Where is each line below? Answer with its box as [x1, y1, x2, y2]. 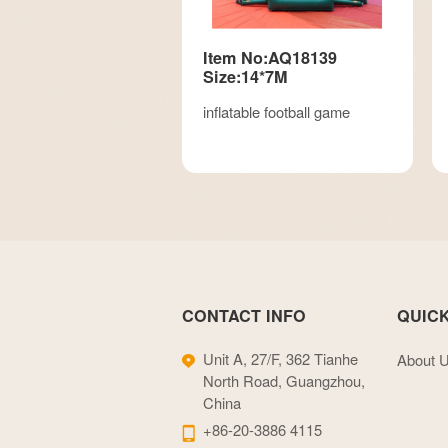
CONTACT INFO [182, 304, 306, 328]
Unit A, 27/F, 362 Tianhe [203, 347, 358, 369]
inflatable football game [203, 100, 350, 122]
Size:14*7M [203, 64, 287, 88]
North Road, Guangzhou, [203, 369, 365, 391]
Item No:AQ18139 [203, 45, 337, 69]
